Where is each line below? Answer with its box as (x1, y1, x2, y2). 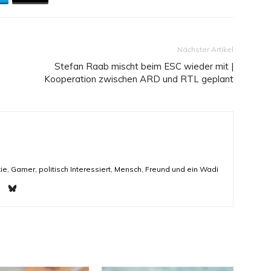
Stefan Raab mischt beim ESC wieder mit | (54, 60, 233, 72)
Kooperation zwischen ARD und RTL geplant (44, 73, 233, 85)
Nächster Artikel (177, 45, 233, 54)
